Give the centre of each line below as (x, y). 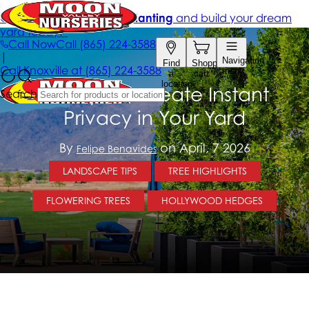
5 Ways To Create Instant (154, 94)
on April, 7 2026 (203, 148)
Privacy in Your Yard (154, 118)
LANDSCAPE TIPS (100, 171)
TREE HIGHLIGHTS (207, 171)
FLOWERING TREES (88, 200)
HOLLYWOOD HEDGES (212, 200)
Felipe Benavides (116, 149)
